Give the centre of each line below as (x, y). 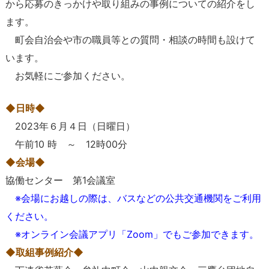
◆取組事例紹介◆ (44, 252)
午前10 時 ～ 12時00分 (66, 144)
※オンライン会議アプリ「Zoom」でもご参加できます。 (132, 234)
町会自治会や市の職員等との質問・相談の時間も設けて (130, 40)
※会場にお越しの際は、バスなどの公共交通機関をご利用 (133, 198)
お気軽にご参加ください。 (68, 76)
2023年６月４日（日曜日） (70, 126)
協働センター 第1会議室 (60, 180)
